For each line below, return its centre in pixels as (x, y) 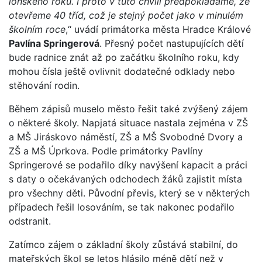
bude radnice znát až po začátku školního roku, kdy (124, 57)
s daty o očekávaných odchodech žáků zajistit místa (125, 179)
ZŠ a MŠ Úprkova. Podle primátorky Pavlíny (106, 151)
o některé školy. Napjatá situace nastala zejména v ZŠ (128, 123)
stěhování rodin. (44, 85)
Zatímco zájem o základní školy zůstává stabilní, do (123, 244)
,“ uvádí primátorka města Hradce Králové (158, 29)
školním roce (37, 29)
